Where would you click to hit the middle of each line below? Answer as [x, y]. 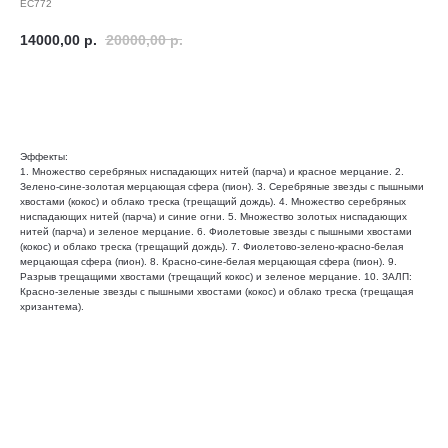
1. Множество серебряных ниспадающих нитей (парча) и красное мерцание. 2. [212, 171]
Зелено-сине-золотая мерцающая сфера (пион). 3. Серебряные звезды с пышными [222, 186]
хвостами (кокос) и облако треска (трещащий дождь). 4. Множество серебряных [213, 201]
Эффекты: [44, 156]
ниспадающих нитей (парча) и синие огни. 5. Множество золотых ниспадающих [213, 216]
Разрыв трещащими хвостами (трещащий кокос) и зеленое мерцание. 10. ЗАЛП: [216, 276]
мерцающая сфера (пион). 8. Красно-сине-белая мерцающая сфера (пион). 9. [208, 261]
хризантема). [52, 306]
